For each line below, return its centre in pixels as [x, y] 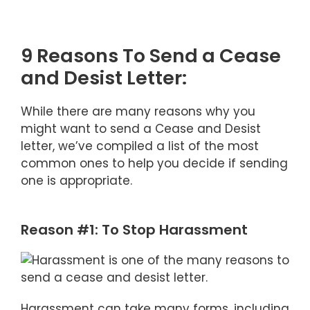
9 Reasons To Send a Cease [151, 56]
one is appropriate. [76, 181]
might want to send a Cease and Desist [141, 129]
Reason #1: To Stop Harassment [134, 229]
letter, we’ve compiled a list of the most [140, 146]
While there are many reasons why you [138, 111]
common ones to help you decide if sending [154, 163]
